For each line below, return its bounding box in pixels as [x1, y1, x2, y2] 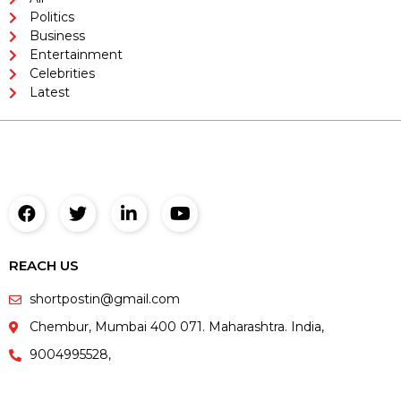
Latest [29, 84, 70, 101]
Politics [29, 9, 74, 26]
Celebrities [29, 65, 95, 82]
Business [29, 28, 85, 45]
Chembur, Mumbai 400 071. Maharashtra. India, [29, 319, 324, 336]
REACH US [9, 257, 79, 275]
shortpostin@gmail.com [29, 291, 180, 308]
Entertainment [29, 47, 123, 64]
